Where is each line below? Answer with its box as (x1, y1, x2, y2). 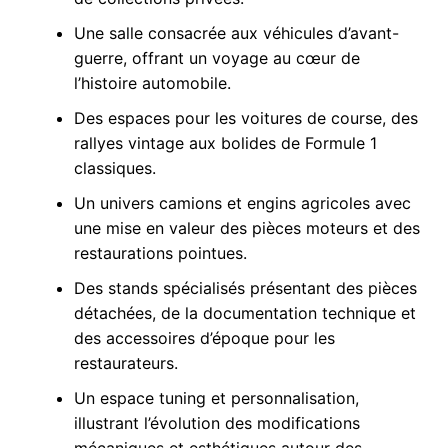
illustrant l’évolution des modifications (73, 412, 360, 433)
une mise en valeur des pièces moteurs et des (73, 217, 420, 238)
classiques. (73, 157, 156, 178)
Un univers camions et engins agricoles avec (73, 192, 411, 213)
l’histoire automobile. (73, 72, 231, 93)
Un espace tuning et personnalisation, (73, 387, 359, 408)
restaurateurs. (73, 352, 178, 373)
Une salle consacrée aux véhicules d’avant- (73, 22, 399, 43)
